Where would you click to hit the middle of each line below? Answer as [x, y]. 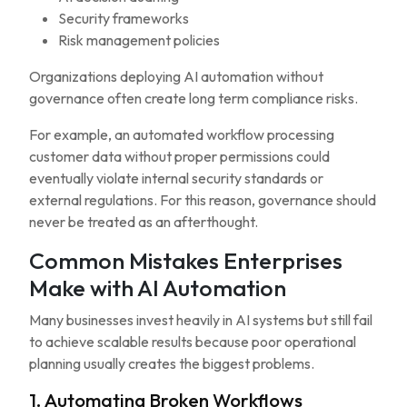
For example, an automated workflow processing [182, 134]
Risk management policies [139, 40]
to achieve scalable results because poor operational [193, 342]
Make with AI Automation [158, 288]
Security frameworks [124, 18]
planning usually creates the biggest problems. [172, 363]
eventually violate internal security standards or [176, 178]
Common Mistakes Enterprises [186, 261]
